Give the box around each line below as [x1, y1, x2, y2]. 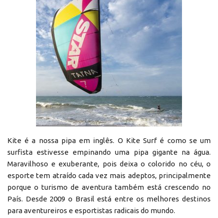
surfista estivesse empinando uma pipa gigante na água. [7, 147, 211, 156]
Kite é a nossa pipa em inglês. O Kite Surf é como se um [7, 136, 211, 145]
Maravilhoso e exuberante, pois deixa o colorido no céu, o [7, 159, 211, 168]
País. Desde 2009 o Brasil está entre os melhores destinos [7, 194, 211, 203]
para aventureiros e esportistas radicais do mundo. [7, 206, 175, 215]
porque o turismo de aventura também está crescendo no [7, 182, 211, 191]
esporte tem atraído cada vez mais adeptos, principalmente [7, 171, 211, 180]
